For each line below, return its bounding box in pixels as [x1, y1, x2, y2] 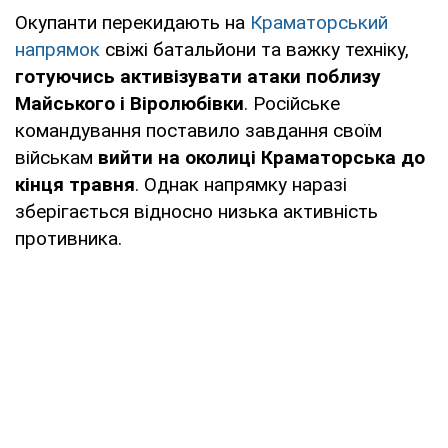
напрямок [15, 37, 100, 61]
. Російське [244, 91, 340, 115]
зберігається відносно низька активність [15, 199, 378, 223]
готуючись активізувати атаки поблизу [15, 64, 381, 88]
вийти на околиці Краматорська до [98, 145, 425, 169]
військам [15, 145, 98, 169]
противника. [15, 226, 122, 250]
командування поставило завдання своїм [15, 118, 382, 142]
